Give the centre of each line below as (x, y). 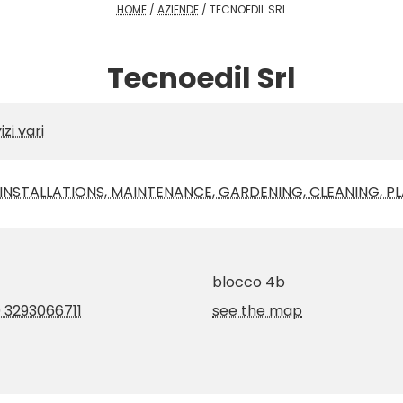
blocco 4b (249, 282)
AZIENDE (178, 9)
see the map (257, 311)
